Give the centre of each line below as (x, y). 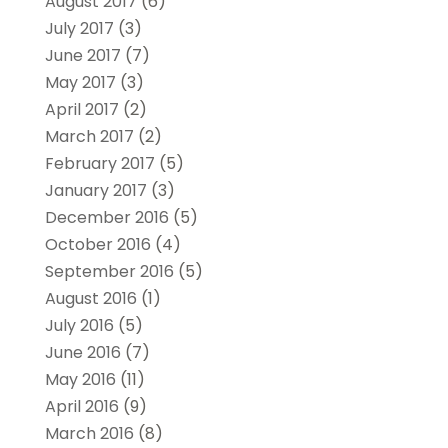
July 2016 (79, 325)
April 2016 (81, 406)
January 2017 (95, 190)
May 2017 (80, 82)
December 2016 (106, 217)
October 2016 (97, 244)
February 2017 (99, 163)
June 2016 (82, 352)
